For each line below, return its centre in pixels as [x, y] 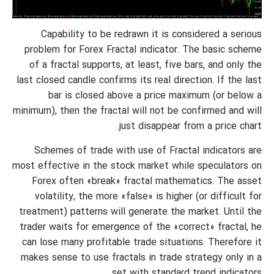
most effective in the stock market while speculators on [137, 167]
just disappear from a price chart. [191, 127]
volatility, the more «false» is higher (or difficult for [148, 197]
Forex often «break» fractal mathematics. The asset [147, 182]
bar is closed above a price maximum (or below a [155, 96]
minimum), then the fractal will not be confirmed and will [137, 112]
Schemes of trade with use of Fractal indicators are [148, 151]
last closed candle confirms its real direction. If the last [139, 81]
